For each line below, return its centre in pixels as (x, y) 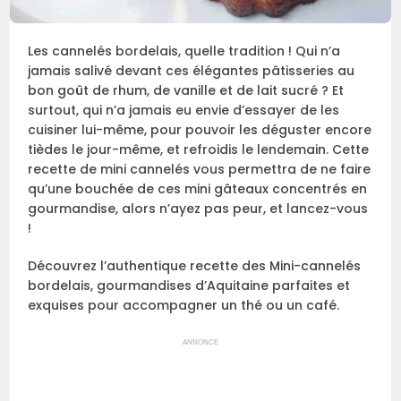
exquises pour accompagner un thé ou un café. (184, 306)
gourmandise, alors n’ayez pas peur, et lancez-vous (198, 209)
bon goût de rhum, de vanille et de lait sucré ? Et (186, 91)
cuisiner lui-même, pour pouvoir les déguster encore (200, 130)
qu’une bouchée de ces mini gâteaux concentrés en (198, 189)
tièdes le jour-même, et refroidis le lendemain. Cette (199, 150)
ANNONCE (200, 343)
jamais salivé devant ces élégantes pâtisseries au (192, 71)
